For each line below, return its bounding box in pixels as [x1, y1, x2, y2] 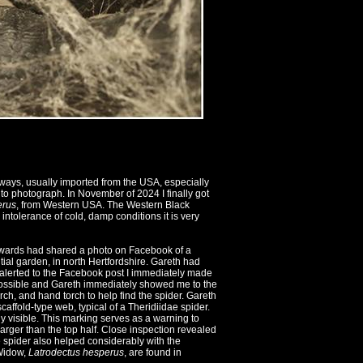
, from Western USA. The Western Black [16, 199, 190, 211]
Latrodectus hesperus [28, 347, 124, 359]
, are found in [124, 347, 181, 359]
